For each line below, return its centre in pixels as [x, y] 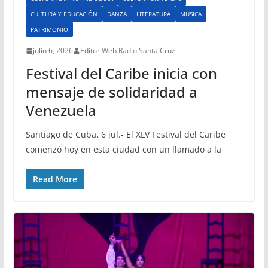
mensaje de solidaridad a [111, 92]
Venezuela [61, 111]
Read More [55, 179]
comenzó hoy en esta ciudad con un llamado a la [123, 150]
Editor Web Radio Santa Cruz [127, 51]
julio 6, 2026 [53, 51]
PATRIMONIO [49, 30]
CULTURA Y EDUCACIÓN [64, 14]
